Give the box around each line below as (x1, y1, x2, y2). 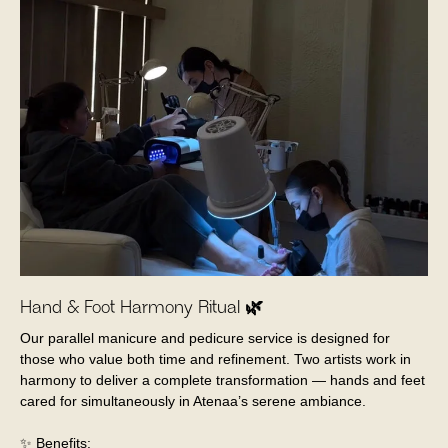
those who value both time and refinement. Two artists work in (20, 351, 411, 368)
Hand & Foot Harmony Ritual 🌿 (20, 298, 263, 319)
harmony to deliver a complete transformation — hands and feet (20, 372, 425, 389)
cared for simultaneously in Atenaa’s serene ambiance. (20, 393, 366, 410)
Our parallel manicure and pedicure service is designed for (20, 330, 390, 347)
